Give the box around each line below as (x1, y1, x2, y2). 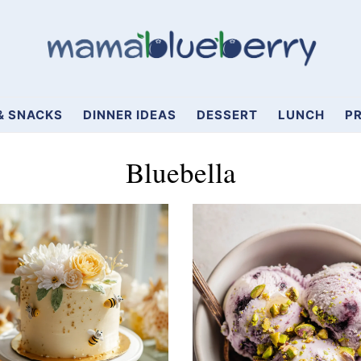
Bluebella (125, 153, 236, 191)
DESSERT (197, 107, 258, 122)
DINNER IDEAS (83, 107, 176, 122)
